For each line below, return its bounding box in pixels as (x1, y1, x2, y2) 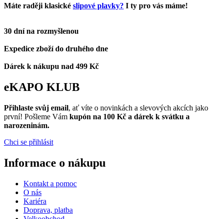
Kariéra (23, 197, 46, 205)
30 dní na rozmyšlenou (4, 26, 79, 35)
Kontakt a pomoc (23, 179, 77, 188)
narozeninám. (4, 121, 49, 130)
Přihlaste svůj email (4, 103, 68, 112)
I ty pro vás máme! (124, 1, 188, 10)
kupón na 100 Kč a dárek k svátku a (69, 112, 190, 121)
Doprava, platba (23, 205, 73, 214)
